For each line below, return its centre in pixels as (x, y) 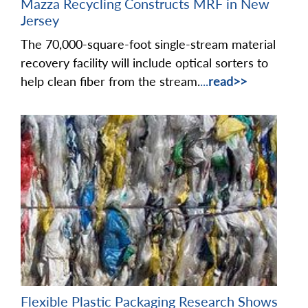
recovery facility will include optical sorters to (144, 63)
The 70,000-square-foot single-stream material (148, 44)
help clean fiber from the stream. (110, 81)
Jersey (40, 20)
